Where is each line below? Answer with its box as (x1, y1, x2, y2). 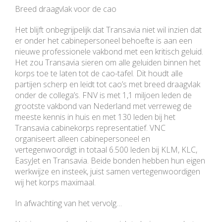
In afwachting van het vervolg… (15, 198, 122, 209)
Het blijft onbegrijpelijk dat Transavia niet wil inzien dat (15, 24, 202, 36)
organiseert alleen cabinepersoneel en (15, 133, 150, 145)
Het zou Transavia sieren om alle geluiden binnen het (15, 57, 201, 68)
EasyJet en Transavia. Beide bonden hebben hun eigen (15, 155, 205, 166)
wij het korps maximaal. (15, 177, 96, 188)
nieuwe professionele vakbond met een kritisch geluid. (15, 46, 203, 57)
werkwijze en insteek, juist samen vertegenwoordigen (15, 166, 200, 177)
